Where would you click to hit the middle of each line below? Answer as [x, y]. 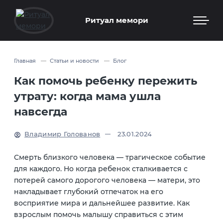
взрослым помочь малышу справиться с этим [99, 214]
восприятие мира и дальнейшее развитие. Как [102, 203]
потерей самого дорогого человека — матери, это [107, 180]
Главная [25, 61]
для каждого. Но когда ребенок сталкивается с [101, 168]
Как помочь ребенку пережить [106, 81]
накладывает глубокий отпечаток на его [89, 191]
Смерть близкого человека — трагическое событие [110, 157]
